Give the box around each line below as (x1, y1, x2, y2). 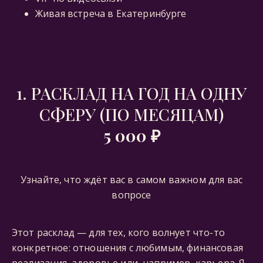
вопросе (112, 188, 151, 201)
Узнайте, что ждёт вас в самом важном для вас (20, 173, 243, 186)
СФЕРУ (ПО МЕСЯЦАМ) (39, 103, 224, 125)
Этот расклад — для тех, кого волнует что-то (12, 226, 225, 239)
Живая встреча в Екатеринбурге (35, 7, 187, 20)
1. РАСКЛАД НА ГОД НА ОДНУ (16, 82, 247, 104)
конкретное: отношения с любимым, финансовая (12, 241, 243, 254)
